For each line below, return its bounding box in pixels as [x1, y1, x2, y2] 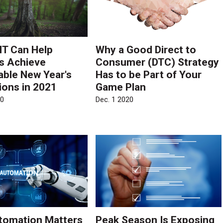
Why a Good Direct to [96, 44, 197, 56]
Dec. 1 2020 [96, 95, 134, 104]
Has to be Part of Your [96, 69, 202, 81]
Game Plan [96, 81, 146, 94]
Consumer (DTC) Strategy [96, 56, 220, 69]
